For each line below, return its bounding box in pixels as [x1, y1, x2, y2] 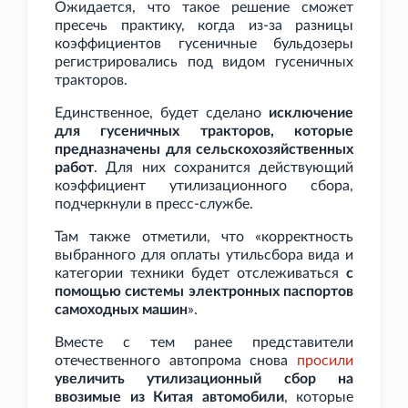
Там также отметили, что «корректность [55, 229, 353, 245]
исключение [269, 106, 353, 121]
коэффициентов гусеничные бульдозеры [55, 36, 353, 52]
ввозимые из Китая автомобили [55, 390, 284, 405]
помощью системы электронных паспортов [55, 284, 353, 300]
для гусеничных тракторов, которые [55, 124, 353, 139]
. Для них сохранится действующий [94, 160, 353, 176]
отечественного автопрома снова [55, 353, 297, 369]
